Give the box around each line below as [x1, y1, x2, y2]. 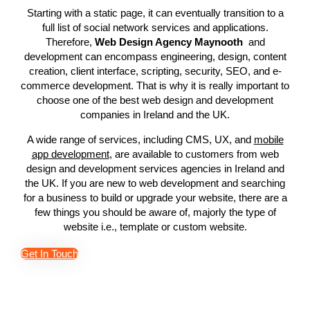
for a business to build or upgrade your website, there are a [23, 192, 287, 204]
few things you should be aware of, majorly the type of [34, 206, 276, 219]
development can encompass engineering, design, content [24, 51, 286, 63]
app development [31, 148, 109, 161]
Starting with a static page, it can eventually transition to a [26, 7, 284, 19]
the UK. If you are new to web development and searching [25, 177, 285, 190]
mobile [253, 134, 284, 146]
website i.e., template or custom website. [63, 221, 247, 233]
